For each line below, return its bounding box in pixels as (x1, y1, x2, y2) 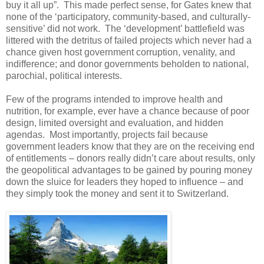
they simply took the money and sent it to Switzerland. (6, 189, 229, 199)
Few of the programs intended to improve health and (6, 94, 223, 105)
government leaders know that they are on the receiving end (6, 141, 255, 152)
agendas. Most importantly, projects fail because (6, 130, 208, 140)
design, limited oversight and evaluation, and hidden (6, 118, 223, 128)
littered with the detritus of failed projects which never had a (6, 35, 252, 46)
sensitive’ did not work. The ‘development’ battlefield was (6, 24, 245, 34)
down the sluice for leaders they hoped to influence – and (6, 177, 243, 187)
